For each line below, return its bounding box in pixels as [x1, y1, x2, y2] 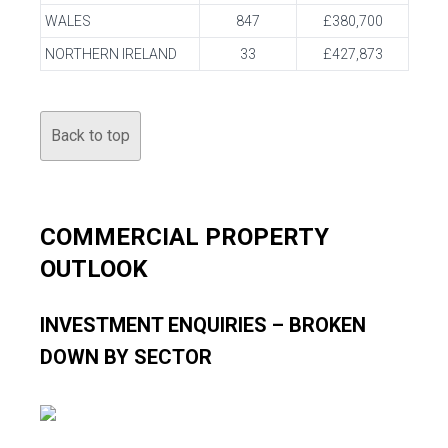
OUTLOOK [40, 255, 148, 283]
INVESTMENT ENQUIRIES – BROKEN [40, 313, 366, 337]
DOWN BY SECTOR [40, 345, 212, 369]
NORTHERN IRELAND [45, 46, 177, 62]
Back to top [51, 126, 130, 145]
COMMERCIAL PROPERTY [40, 223, 329, 251]
